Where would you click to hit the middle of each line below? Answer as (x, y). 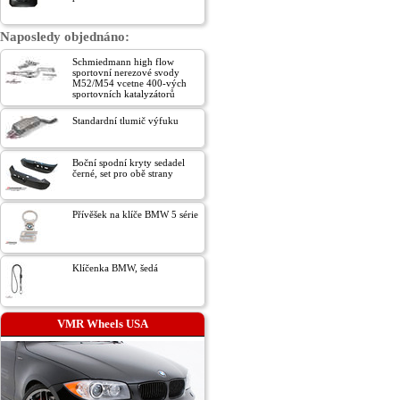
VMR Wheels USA (103, 324)
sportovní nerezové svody (126, 72)
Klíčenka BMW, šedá (115, 268)
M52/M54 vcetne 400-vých (129, 83)
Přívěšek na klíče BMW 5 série (135, 214)
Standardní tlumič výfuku (125, 121)
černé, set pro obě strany (123, 173)
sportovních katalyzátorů (124, 94)
